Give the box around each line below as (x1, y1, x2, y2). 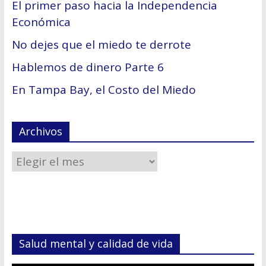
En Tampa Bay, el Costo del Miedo (11, 82, 196, 98)
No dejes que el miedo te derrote (11, 37, 191, 53)
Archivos (18, 124, 62, 139)
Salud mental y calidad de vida (18, 236, 173, 251)
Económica (11, 14, 71, 30)
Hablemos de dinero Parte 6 (11, 59, 164, 75)
